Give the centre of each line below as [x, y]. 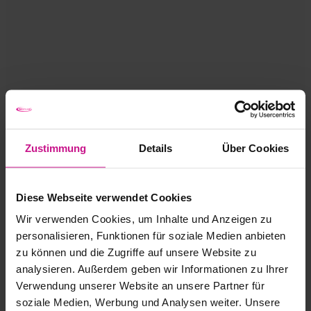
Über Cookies [255, 148]
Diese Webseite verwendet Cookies [104, 197]
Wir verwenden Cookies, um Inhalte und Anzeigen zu [144, 219]
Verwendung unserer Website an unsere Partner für [140, 285]
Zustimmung [56, 148]
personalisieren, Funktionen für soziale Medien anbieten [151, 235]
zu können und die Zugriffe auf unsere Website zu [136, 252]
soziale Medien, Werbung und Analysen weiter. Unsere [148, 302]
